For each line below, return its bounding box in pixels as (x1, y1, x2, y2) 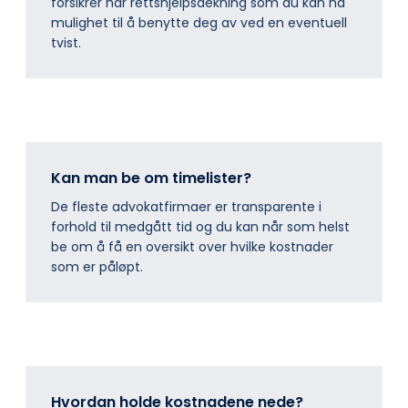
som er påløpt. (51, 258, 143, 277)
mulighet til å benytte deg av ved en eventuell (51, 14, 347, 33)
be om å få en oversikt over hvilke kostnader (51, 238, 333, 257)
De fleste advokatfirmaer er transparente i (51, 198, 321, 217)
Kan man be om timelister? (51, 168, 251, 189)
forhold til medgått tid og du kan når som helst (51, 218, 350, 237)
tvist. (51, 34, 81, 53)
